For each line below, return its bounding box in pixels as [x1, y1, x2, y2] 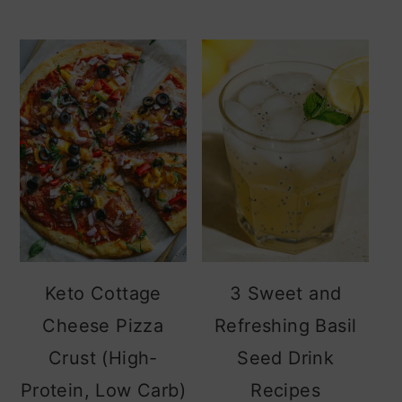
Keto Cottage [44, 283, 162, 305]
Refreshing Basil [214, 315, 357, 337]
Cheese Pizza [42, 315, 164, 337]
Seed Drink [237, 347, 335, 370]
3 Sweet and [229, 283, 342, 305]
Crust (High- [48, 347, 158, 370]
